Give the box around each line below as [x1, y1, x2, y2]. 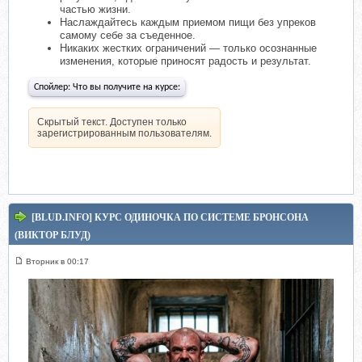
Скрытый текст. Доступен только [37, 116, 187, 128]
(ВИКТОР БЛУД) [15, 229, 90, 242]
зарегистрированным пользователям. [37, 128, 212, 140]
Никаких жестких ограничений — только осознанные [60, 42, 317, 55]
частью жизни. [60, 3, 131, 16]
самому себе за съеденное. [60, 29, 196, 42]
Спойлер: [34, 82, 73, 93]
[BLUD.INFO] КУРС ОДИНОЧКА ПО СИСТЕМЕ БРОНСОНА [32, 212, 309, 224]
